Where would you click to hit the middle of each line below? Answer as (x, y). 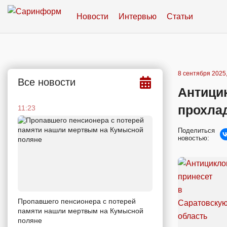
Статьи (180, 16)
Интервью (138, 16)
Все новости (47, 82)
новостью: (194, 138)
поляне (30, 220)
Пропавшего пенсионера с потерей (77, 201)
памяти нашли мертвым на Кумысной (81, 211)
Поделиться (196, 130)
